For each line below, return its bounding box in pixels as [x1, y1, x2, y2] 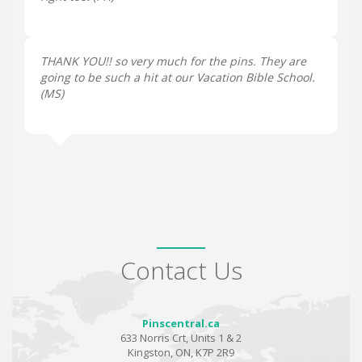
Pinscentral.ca [142, 316, 220, 330]
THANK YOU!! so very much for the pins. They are [40, 53, 306, 69]
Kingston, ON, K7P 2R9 [128, 345, 234, 360]
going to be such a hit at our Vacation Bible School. [40, 69, 315, 85]
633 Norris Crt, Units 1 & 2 [120, 330, 242, 345]
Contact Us [120, 254, 242, 287]
